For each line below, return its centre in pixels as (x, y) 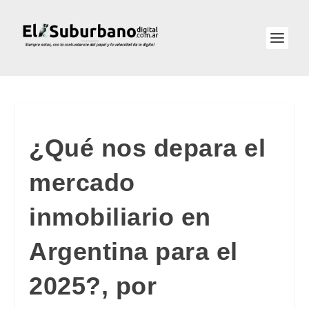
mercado (82, 182)
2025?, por (93, 286)
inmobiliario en (120, 217)
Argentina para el (133, 251)
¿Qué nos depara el (148, 148)
